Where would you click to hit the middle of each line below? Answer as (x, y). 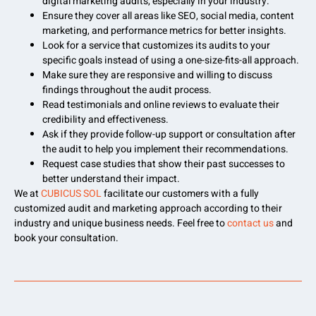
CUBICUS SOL (70, 194)
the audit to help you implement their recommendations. (165, 150)
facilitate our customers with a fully (180, 194)
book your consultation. (66, 238)
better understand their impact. (111, 179)
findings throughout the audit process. (127, 90)
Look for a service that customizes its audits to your (156, 46)
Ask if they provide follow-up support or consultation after (169, 135)
